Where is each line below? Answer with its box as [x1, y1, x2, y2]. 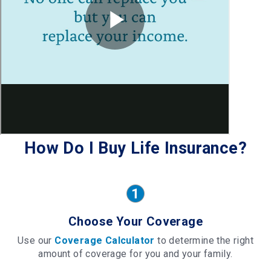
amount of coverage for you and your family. [38, 247, 233, 260]
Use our [17, 234, 55, 246]
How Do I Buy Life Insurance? [24, 138, 247, 158]
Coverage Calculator [54, 234, 155, 246]
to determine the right [154, 234, 253, 246]
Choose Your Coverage [68, 214, 203, 229]
